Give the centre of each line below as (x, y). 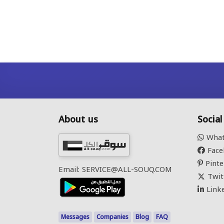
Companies (112, 217)
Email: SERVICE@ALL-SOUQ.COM (115, 169)
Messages (75, 217)
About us (78, 119)
